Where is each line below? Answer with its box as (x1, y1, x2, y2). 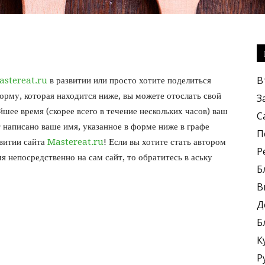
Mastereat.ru (47, 137, 104, 147)
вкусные (132, 244, 166, 256)
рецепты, (132, 150, 169, 161)
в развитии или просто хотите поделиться (47, 75, 211, 86)
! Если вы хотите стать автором (104, 137, 226, 147)
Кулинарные (132, 55, 182, 66)
